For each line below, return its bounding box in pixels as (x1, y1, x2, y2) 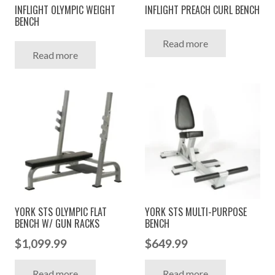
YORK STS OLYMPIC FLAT (15, 204, 107, 220)
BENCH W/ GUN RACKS (15, 216, 99, 231)
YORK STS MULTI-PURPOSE (145, 204, 247, 220)
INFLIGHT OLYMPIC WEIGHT (15, 2, 115, 17)
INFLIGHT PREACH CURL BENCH (145, 2, 260, 17)
